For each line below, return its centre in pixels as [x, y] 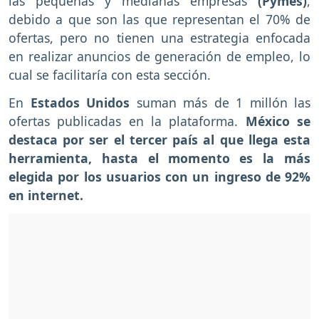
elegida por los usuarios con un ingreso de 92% [159, 176]
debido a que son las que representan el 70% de [159, 20]
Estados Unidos [77, 102]
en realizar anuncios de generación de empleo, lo [159, 57]
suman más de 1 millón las [220, 102]
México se [278, 121]
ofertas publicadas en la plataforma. [127, 121]
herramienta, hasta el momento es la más [159, 158]
